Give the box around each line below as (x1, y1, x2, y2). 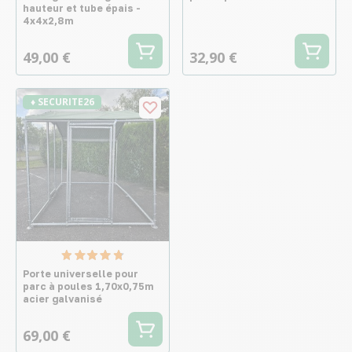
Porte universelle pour (23, 267, 138, 280)
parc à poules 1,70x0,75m (23, 280, 153, 292)
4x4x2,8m (23, 14, 73, 27)
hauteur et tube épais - (23, 2, 141, 14)
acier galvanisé (23, 292, 102, 305)
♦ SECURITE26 (30, 94, 94, 108)
